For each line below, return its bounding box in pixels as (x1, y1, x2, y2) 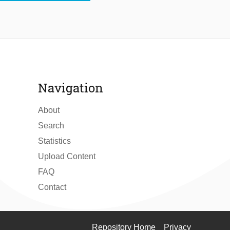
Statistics (38, 137, 71, 146)
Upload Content (38, 152, 95, 161)
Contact (38, 183, 66, 192)
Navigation (38, 80, 103, 97)
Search (38, 121, 64, 130)
